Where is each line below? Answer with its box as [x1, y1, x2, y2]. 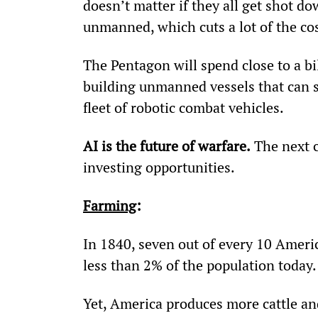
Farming [82, 195, 136, 215]
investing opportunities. [82, 157, 235, 177]
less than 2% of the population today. [82, 255, 317, 275]
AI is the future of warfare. [82, 136, 251, 155]
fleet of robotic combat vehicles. [82, 97, 284, 117]
